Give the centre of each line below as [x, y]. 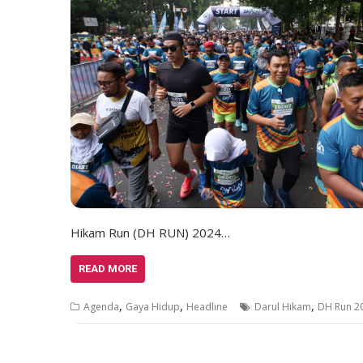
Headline [207, 307]
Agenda [101, 307]
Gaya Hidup [153, 307]
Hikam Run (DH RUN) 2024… [150, 233]
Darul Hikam [283, 307]
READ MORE [108, 269]
